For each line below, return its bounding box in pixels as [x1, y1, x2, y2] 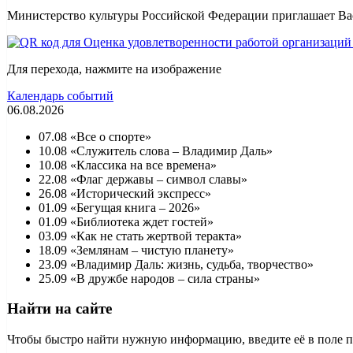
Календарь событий [7, 88, 113, 102]
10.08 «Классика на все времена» [39, 158, 217, 172]
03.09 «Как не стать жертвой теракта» [39, 229, 242, 243]
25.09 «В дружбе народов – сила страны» [39, 271, 260, 285]
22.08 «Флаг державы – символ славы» [39, 172, 247, 186]
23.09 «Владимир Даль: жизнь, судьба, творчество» [39, 257, 314, 271]
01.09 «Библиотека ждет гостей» [39, 214, 214, 229]
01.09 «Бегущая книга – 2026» [39, 200, 200, 214]
